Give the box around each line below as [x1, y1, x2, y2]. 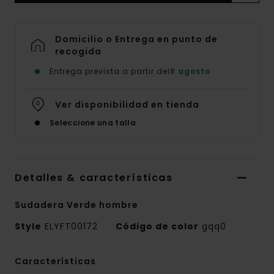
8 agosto [170, 65, 210, 76]
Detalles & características [15, 170, 173, 185]
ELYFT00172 [42, 220, 101, 232]
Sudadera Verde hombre [15, 198, 138, 211]
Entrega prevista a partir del [50, 65, 170, 76]
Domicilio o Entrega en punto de [55, 32, 218, 45]
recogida [55, 45, 102, 57]
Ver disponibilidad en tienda [55, 98, 199, 111]
